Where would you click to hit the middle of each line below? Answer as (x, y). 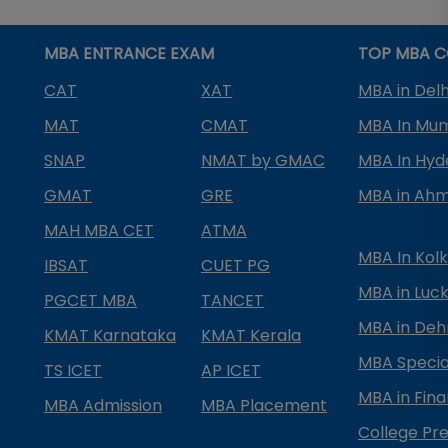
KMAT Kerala (251, 335)
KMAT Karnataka (110, 335)
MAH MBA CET (99, 230)
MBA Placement (264, 405)
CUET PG (235, 265)
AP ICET (231, 370)
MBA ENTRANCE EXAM (129, 53)
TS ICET (73, 370)
